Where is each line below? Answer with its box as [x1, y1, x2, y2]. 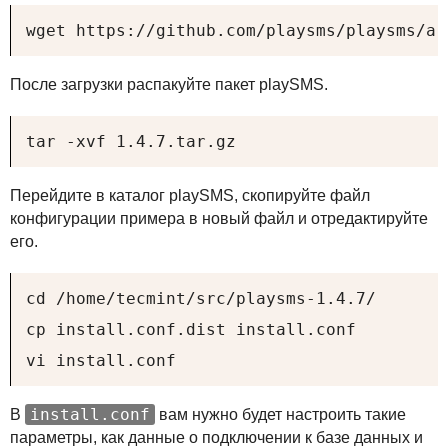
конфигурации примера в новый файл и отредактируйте [10, 210, 428, 228]
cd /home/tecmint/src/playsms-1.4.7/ [26, 289, 376, 309]
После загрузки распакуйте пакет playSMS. [10, 76, 328, 94]
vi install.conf [26, 351, 176, 371]
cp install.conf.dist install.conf [26, 320, 356, 340]
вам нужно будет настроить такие [155, 406, 406, 424]
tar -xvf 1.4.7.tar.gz [26, 132, 236, 152]
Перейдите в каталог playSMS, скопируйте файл [10, 187, 370, 205]
